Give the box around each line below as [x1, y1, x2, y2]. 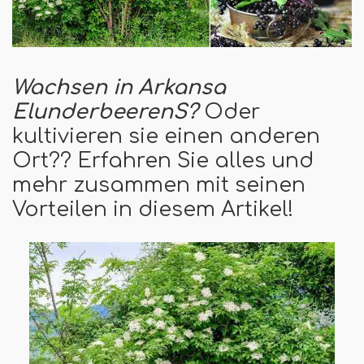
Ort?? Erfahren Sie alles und [12, 149, 314, 172]
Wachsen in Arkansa [12, 76, 226, 99]
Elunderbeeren [12, 100, 173, 123]
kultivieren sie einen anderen [12, 124, 320, 148]
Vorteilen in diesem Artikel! [12, 197, 293, 221]
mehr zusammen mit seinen [12, 173, 305, 197]
